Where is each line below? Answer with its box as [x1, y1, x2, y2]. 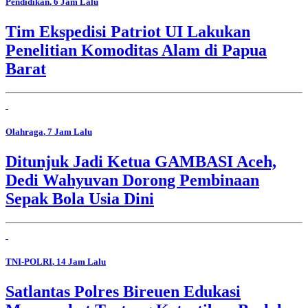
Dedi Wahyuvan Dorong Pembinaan [5, 171, 259, 190]
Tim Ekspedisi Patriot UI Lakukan [5, 22, 250, 41]
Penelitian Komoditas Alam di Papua [5, 41, 267, 59]
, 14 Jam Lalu [52, 256, 106, 267]
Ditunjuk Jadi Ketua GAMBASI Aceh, [5, 153, 276, 171]
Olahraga [5, 126, 43, 137]
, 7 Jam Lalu [43, 126, 92, 137]
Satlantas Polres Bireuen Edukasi [5, 283, 241, 301]
